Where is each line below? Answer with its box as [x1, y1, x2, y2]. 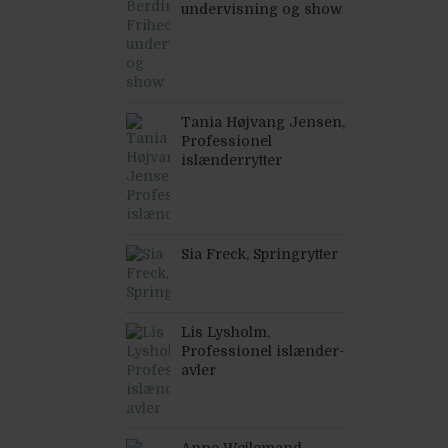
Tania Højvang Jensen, [181, 114, 345, 130]
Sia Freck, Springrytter [181, 246, 338, 262]
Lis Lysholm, [181, 324, 270, 340]
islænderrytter [181, 152, 282, 168]
